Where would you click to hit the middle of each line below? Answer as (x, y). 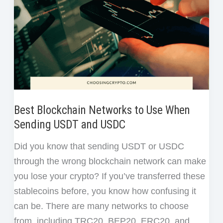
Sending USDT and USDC (69, 125)
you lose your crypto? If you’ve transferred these (109, 176)
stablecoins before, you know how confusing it (105, 191)
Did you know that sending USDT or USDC (99, 147)
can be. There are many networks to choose (101, 206)
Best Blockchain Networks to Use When (102, 111)
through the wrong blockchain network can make (110, 162)
